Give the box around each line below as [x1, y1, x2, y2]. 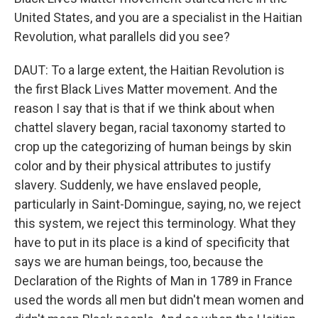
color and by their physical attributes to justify [14, 158, 271, 173]
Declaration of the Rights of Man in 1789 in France [14, 273, 292, 288]
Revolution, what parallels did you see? [14, 29, 230, 44]
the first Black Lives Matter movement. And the [14, 82, 278, 97]
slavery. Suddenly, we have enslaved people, [14, 177, 261, 192]
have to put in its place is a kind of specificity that [14, 235, 290, 250]
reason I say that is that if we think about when [14, 101, 275, 116]
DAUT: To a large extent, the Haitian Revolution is [14, 62, 285, 77]
